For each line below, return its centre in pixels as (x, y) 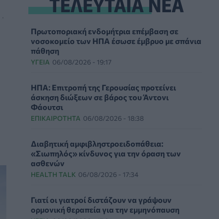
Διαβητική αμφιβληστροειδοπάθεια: (97, 143)
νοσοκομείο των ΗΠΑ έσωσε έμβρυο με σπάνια (116, 41)
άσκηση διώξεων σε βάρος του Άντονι (100, 97)
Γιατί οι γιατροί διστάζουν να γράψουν (101, 199)
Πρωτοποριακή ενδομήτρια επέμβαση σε (105, 31)
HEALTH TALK (53, 174)
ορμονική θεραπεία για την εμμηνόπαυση (105, 209)
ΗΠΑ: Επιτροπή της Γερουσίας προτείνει (103, 87)
